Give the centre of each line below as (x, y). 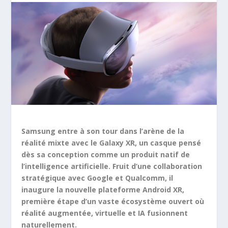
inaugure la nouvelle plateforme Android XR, (103, 189)
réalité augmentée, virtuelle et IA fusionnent (105, 213)
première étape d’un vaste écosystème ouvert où (113, 201)
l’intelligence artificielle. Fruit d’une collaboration (112, 166)
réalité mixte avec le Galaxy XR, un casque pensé (111, 142)
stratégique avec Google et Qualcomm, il (97, 178)
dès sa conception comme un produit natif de (106, 154)
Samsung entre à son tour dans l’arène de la (103, 131)
